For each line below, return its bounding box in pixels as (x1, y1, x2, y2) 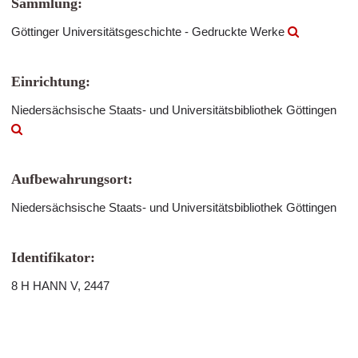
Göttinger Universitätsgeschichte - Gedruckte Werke (11, 25, 288, 38)
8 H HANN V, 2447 (11, 279, 109, 292)
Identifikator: (11, 249, 95, 265)
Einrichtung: (11, 74, 90, 89)
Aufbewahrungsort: (11, 171, 133, 187)
